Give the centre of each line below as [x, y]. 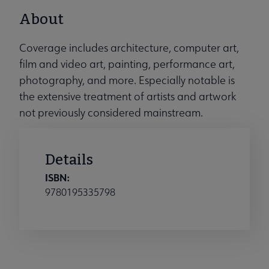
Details [69, 160]
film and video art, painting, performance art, [127, 64]
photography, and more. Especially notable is [127, 80]
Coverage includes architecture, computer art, [129, 48]
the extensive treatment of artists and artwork [128, 97]
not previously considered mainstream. [111, 113]
